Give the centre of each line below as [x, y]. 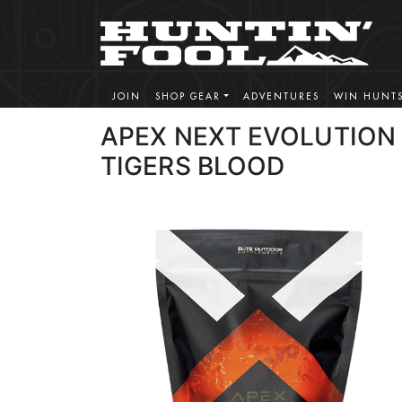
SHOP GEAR [188, 96]
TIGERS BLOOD [193, 166]
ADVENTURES [281, 96]
